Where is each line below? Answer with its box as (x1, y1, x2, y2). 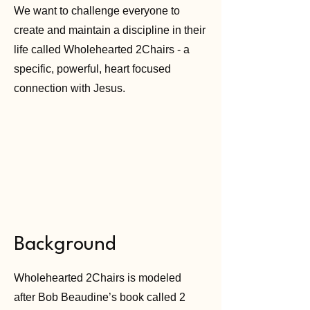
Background (14, 235, 116, 255)
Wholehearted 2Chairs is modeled (14, 272, 181, 284)
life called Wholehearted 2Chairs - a (14, 44, 190, 55)
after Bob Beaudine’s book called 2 (14, 291, 185, 303)
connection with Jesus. (14, 82, 128, 94)
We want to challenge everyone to (14, 5, 180, 17)
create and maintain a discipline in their (14, 24, 206, 36)
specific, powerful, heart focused (14, 63, 171, 75)
